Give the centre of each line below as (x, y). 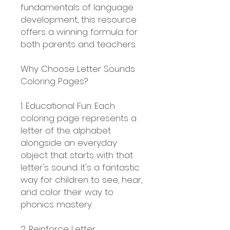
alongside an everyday (69, 143)
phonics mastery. (56, 204)
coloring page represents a (79, 118)
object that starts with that (77, 155)
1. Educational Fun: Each (68, 106)
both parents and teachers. (78, 44)
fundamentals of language (77, 7)
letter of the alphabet (66, 130)
